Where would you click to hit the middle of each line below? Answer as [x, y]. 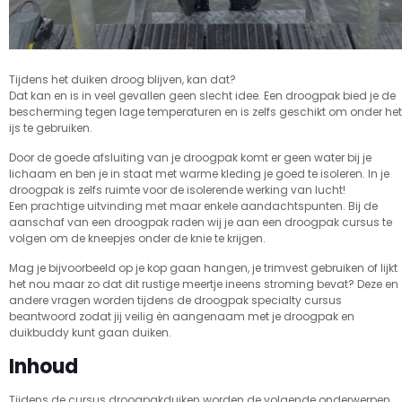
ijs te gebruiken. [51, 128]
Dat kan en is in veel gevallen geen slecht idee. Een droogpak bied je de [202, 96]
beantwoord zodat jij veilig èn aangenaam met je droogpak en [182, 317]
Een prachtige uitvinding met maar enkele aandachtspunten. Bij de [193, 206]
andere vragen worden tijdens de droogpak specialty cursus [175, 301]
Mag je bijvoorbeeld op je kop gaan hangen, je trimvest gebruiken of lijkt [203, 268]
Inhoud [44, 367]
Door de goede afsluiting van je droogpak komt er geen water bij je [190, 158]
